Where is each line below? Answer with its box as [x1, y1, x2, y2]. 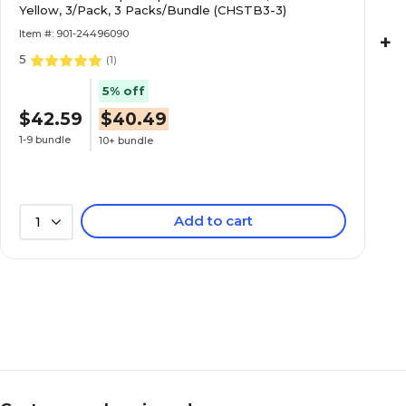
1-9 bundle [19, 132, 71, 146]
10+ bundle [99, 133, 153, 147]
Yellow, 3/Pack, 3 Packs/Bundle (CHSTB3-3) [19, 3, 286, 17]
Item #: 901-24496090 [19, 27, 129, 40]
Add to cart [174, 212, 254, 229]
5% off [102, 83, 145, 99]
